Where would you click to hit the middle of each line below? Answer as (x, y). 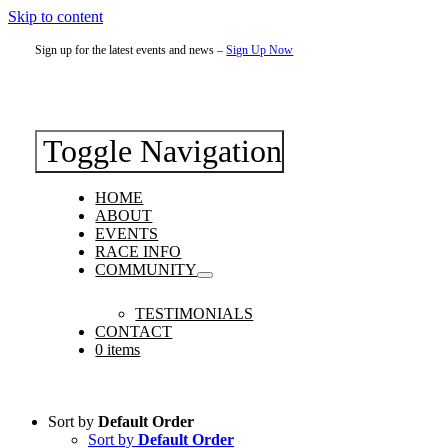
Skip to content (55, 16)
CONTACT (134, 331)
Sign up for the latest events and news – (131, 50)
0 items (118, 349)
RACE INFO (138, 251)
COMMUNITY (146, 269)
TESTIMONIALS (194, 313)
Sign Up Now (260, 50)
